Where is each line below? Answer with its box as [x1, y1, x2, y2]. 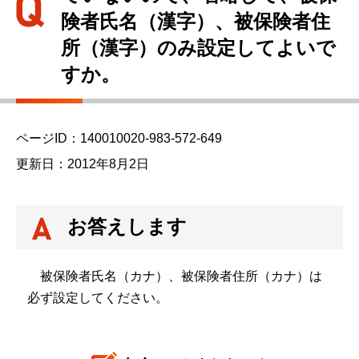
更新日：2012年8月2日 [16, 157, 149, 171]
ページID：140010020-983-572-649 [16, 131, 222, 145]
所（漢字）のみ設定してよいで [61, 37, 336, 58]
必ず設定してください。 [26, 291, 168, 305]
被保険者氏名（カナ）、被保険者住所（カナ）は [26, 269, 322, 284]
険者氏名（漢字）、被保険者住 [61, 10, 330, 32]
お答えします [67, 216, 188, 238]
